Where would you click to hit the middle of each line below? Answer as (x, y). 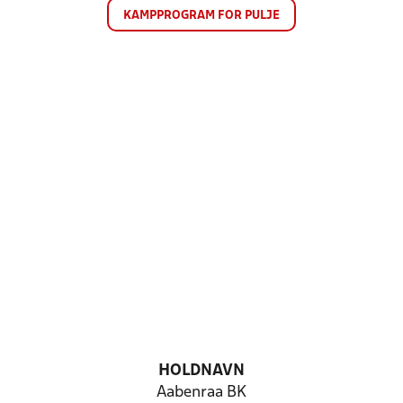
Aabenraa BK (201, 393)
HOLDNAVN (201, 371)
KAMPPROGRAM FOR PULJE (201, 16)
